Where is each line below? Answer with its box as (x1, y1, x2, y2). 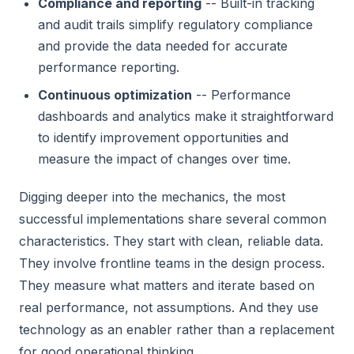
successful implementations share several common (19, 211, 326, 227)
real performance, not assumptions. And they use (19, 299, 318, 315)
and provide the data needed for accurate (38, 38, 288, 54)
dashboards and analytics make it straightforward (38, 108, 333, 124)
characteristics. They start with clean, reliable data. (19, 233, 323, 249)
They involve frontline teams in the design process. (19, 255, 325, 271)
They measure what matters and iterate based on (19, 277, 314, 293)
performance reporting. (38, 59, 179, 75)
